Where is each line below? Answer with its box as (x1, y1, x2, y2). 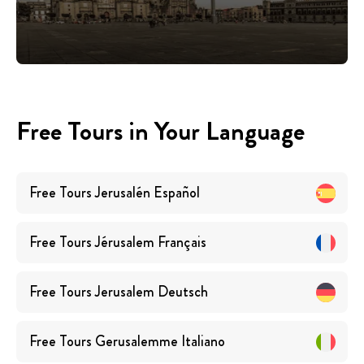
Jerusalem (95, 281, 154, 303)
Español (154, 182, 200, 204)
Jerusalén (95, 182, 150, 204)
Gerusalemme (95, 331, 178, 353)
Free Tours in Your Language (16, 112, 305, 150)
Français (158, 232, 206, 253)
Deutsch (158, 281, 208, 303)
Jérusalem (95, 232, 154, 253)
